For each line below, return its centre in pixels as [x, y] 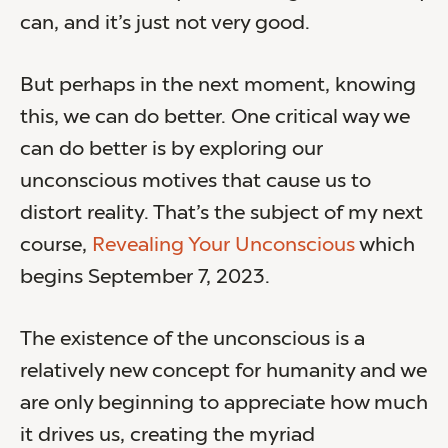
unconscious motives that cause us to [195, 181]
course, [56, 245]
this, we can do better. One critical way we [215, 117]
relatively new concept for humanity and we [223, 371]
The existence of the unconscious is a [192, 339]
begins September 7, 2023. [145, 277]
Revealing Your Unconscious [223, 245]
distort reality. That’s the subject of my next [221, 213]
